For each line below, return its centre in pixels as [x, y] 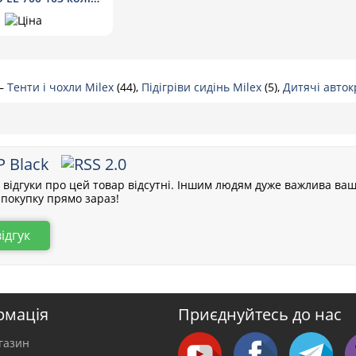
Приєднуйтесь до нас [260, 315]
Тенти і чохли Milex [62, 87]
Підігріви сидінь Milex [203, 87]
